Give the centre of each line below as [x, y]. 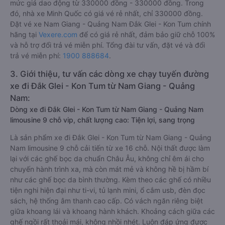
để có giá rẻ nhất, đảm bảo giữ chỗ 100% [146, 34]
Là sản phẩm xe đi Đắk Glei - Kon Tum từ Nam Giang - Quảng [111, 137]
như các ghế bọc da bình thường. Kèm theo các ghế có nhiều [110, 180]
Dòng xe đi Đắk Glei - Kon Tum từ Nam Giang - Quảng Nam [107, 109]
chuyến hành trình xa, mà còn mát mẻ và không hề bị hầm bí [109, 169]
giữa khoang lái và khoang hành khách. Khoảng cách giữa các [113, 211]
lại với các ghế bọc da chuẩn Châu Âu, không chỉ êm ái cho [107, 158]
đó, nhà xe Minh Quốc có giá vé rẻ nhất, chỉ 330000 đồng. [106, 13]
